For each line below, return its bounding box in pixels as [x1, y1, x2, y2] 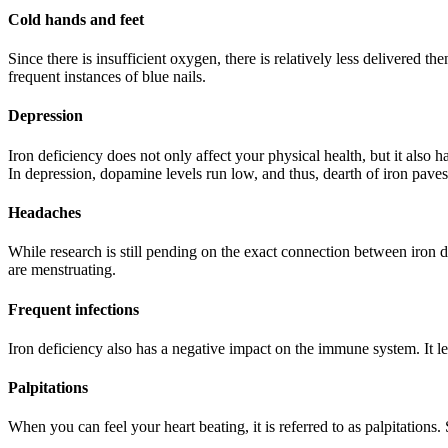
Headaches [8, 203, 81, 221]
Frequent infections [8, 300, 139, 318]
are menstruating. [8, 261, 116, 279]
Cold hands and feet [8, 10, 144, 28]
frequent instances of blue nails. [8, 68, 206, 86]
